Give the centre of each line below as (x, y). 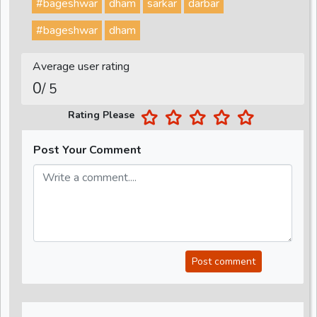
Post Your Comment (87, 150)
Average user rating (81, 67)
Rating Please (103, 115)
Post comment (224, 262)
